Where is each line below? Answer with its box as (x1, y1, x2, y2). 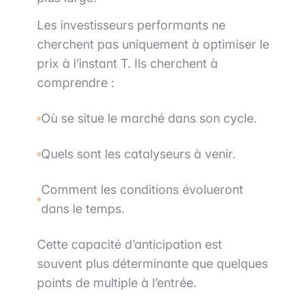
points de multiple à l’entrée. (37, 275, 197, 291)
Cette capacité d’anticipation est (37, 237, 222, 252)
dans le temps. (41, 201, 125, 217)
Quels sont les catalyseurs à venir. (41, 147, 236, 162)
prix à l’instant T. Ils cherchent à (37, 56, 218, 71)
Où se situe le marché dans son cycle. (41, 111, 257, 126)
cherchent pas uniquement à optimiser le (37, 37, 269, 52)
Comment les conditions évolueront (41, 182, 243, 197)
